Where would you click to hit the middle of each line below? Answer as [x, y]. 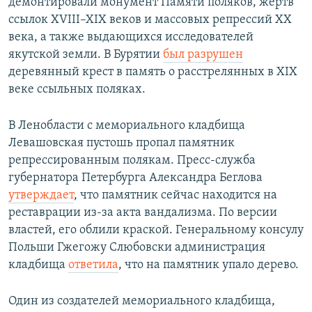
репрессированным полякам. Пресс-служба [132, 161]
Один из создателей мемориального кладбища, [142, 302]
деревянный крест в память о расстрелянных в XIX [153, 72]
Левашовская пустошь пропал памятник [122, 143]
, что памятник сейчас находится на [175, 196]
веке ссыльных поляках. [77, 90]
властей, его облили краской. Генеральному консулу [156, 231]
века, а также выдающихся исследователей [131, 38]
